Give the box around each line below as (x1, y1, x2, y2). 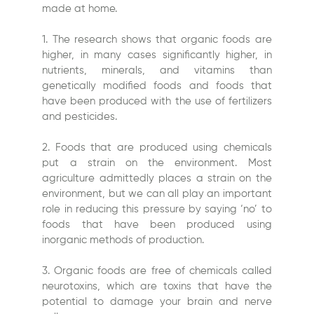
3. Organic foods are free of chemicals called (42, 266, 272, 277)
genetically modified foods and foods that (42, 81, 272, 92)
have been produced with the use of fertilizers (42, 96, 272, 107)
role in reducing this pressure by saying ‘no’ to (42, 204, 272, 215)
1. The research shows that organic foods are (42, 34, 272, 46)
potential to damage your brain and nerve (42, 296, 272, 308)
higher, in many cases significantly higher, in (42, 50, 272, 61)
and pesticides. (42, 111, 118, 123)
